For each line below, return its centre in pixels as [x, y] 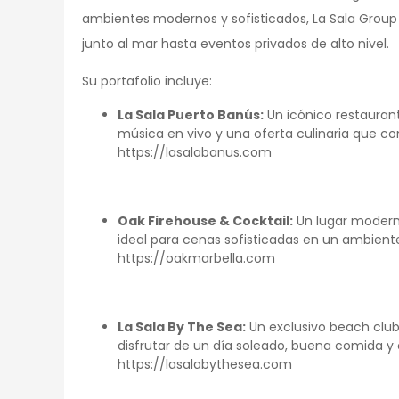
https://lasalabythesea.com [207, 364]
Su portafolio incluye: [147, 81]
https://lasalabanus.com [196, 152]
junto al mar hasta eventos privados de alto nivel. [236, 44]
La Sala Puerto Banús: [191, 115]
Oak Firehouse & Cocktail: [205, 221]
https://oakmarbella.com [198, 258]
